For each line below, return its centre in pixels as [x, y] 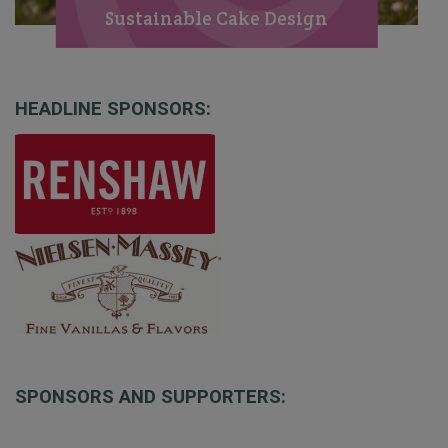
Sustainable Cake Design [216, 19]
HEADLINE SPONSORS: [113, 109]
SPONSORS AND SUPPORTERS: [150, 396]
